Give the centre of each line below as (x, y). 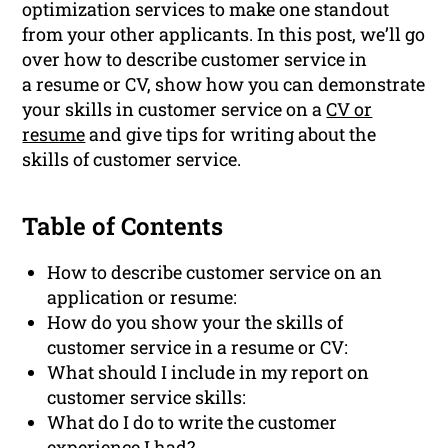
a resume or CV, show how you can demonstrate (224, 84)
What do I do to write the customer (192, 422)
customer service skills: (147, 397)
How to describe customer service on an (215, 272)
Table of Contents (123, 226)
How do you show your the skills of (195, 322)
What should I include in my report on (208, 372)
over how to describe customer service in (195, 59)
